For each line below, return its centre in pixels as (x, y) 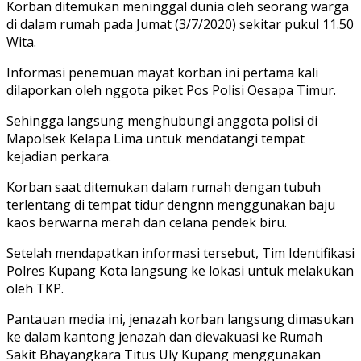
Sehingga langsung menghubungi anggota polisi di (162, 120)
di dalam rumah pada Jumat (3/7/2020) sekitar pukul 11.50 (180, 24)
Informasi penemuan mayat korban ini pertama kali (162, 72)
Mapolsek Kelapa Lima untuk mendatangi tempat (156, 138)
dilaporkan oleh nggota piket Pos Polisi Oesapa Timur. (171, 90)
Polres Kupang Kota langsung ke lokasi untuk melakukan (180, 270)
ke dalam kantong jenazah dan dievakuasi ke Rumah (164, 336)
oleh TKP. (35, 288)
